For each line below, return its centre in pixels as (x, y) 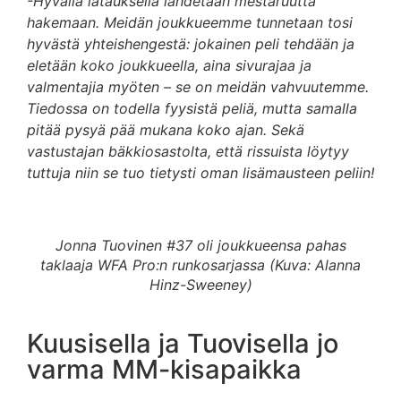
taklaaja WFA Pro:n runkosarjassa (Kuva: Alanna (200, 265)
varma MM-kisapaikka (164, 370)
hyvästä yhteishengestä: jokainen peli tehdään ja (191, 43)
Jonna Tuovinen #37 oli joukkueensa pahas (200, 246)
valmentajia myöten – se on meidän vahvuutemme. (198, 86)
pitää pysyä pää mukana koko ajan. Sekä (166, 129)
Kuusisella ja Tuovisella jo (183, 344)
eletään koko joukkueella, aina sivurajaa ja (169, 65)
